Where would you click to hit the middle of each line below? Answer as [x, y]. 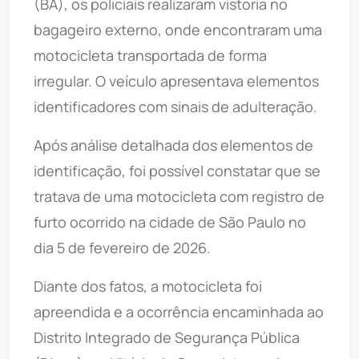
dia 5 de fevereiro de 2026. [122, 247]
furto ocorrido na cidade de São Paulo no [170, 222]
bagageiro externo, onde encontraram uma [178, 29]
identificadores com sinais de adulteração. [175, 106]
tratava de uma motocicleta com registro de [179, 196]
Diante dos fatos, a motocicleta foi [148, 286]
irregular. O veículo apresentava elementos [176, 81]
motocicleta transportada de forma [150, 55]
